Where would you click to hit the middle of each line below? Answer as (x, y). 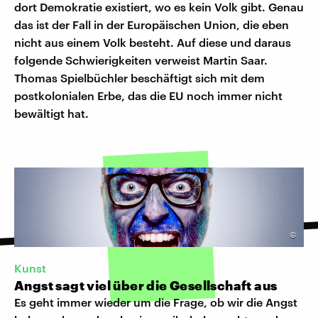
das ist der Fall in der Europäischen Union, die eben (152, 25)
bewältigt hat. (51, 114)
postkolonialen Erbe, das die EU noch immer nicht (148, 96)
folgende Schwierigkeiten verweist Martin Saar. (141, 60)
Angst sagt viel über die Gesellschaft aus (146, 286)
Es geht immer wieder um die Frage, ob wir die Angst (156, 302)
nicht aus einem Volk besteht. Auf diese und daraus (153, 43)
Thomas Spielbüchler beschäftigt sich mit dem (139, 78)
